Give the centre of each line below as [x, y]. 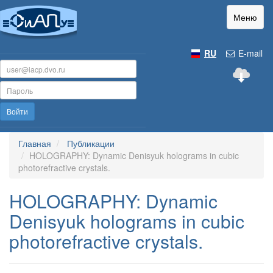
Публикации [91, 143]
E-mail [249, 53]
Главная [35, 143]
